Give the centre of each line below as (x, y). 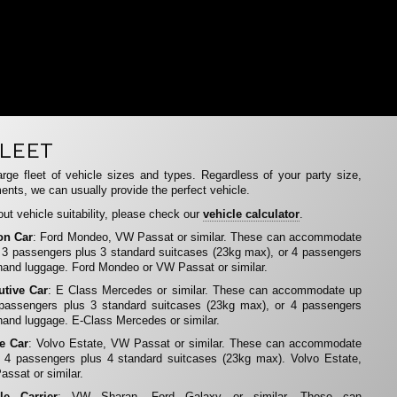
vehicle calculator (252, 214)
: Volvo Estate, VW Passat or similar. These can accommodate (195, 344)
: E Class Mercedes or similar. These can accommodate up (205, 290)
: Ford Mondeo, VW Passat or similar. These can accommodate (197, 237)
